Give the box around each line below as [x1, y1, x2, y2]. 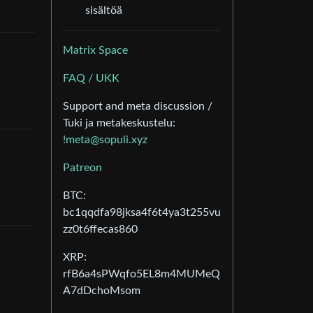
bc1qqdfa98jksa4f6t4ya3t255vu [63, 207, 221, 219]
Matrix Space [63, 45, 128, 57]
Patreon [63, 162, 102, 174]
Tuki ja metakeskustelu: [63, 117, 175, 129]
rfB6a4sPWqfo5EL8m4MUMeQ [63, 268, 220, 280]
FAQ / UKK [63, 73, 119, 85]
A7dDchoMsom [63, 285, 140, 297]
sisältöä [85, 5, 122, 17]
